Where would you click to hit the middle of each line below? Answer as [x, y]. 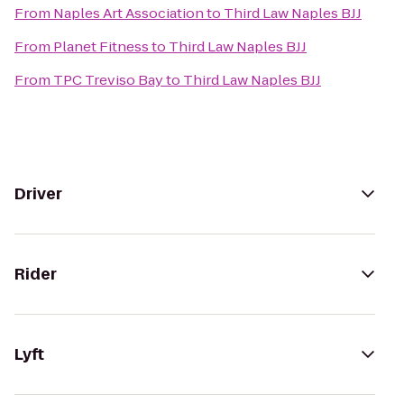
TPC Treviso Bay [108, 80]
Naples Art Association [129, 13]
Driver [38, 194]
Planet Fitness [101, 46]
